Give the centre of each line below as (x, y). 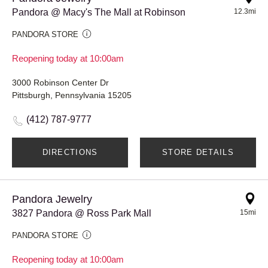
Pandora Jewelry (52, 199)
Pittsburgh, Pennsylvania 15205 (72, 95)
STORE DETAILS (198, 152)
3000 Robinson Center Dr (60, 82)
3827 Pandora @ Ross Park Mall (82, 213)
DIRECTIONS (70, 152)
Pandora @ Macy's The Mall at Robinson (99, 12)
